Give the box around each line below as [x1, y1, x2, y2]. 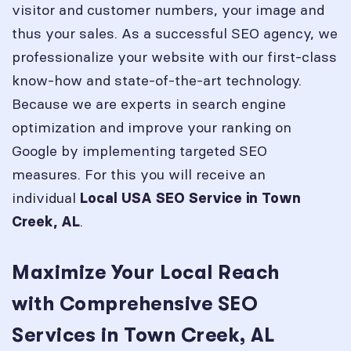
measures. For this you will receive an [12, 165, 266, 183]
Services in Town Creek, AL [12, 324, 274, 346]
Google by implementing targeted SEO [12, 142, 267, 160]
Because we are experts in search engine [12, 95, 286, 113]
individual [12, 189, 80, 207]
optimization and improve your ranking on [12, 118, 291, 136]
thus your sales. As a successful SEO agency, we [12, 24, 338, 42]
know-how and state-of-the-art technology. [12, 71, 302, 89]
